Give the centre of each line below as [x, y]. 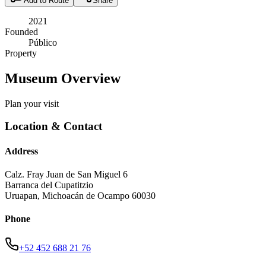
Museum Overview [63, 78]
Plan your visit [32, 103]
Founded [21, 31]
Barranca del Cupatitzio [49, 185]
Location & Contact [53, 126]
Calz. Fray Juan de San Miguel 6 [66, 174]
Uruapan [21, 195]
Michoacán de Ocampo [86, 195]
